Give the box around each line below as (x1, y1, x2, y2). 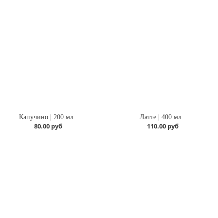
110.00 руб (146, 122, 179, 131)
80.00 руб (34, 122, 63, 131)
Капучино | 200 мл (19, 113, 74, 121)
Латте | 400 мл (140, 113, 182, 121)
